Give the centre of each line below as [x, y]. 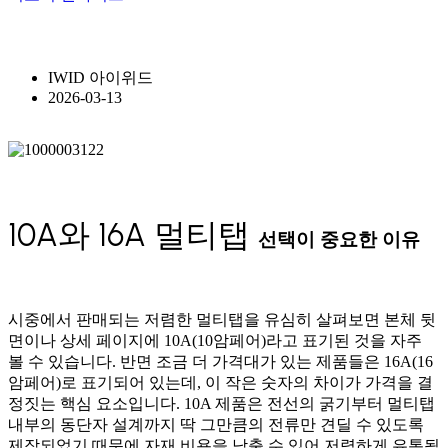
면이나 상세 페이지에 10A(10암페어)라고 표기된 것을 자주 [215, 341]
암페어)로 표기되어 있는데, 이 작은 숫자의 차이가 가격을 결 [220, 383]
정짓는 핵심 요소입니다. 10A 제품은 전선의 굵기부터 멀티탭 [221, 404]
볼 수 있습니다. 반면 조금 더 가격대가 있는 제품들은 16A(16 [220, 362]
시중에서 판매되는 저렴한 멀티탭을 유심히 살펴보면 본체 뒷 [222, 320]
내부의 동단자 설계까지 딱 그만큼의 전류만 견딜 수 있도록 [216, 425]
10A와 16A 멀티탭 [133, 234]
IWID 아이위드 [100, 77]
